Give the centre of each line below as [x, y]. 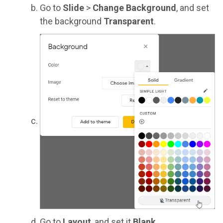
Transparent [129, 21]
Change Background [134, 7]
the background [72, 21]
